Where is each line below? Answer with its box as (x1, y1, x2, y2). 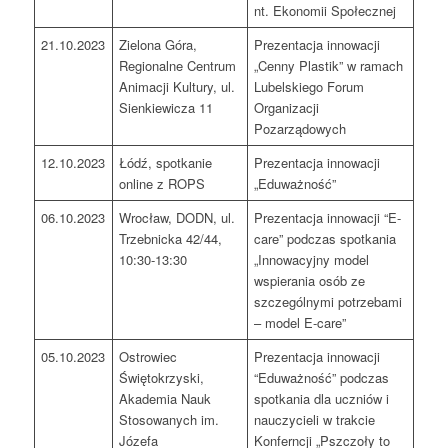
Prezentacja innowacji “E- (254, 208, 402, 228)
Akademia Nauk (119, 389, 212, 409)
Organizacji (254, 98, 320, 118)
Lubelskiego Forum (254, 77, 365, 97)
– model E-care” (254, 313, 347, 333)
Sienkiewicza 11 (119, 98, 214, 118)
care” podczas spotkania (254, 229, 397, 249)
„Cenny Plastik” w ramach (254, 56, 404, 76)
